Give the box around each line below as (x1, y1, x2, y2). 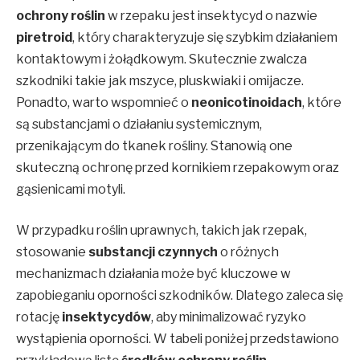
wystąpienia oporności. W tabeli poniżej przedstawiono (16, 331, 339, 347)
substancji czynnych (88, 244, 218, 260)
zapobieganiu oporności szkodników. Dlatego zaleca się (16, 288, 343, 304)
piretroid (16, 29, 72, 45)
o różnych (218, 244, 279, 260)
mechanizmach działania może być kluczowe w (16, 266, 291, 282)
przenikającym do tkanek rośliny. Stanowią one (16, 137, 292, 153)
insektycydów (62, 309, 151, 325)
